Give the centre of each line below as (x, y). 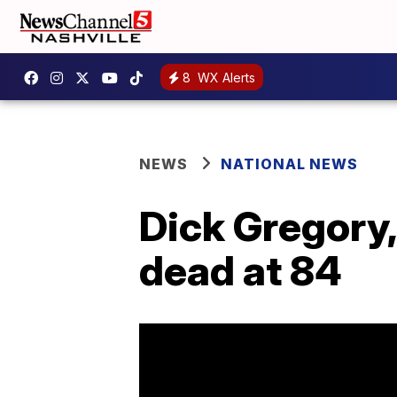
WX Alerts (225, 77)
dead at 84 (241, 270)
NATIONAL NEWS (289, 164)
